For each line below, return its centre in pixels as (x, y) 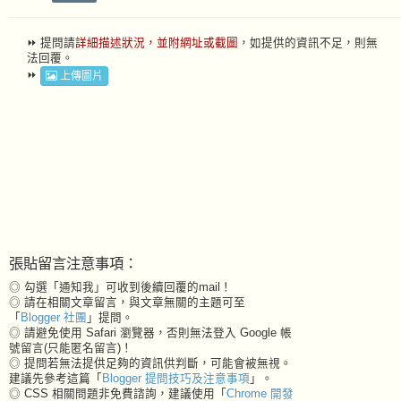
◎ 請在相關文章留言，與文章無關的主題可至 (127, 302)
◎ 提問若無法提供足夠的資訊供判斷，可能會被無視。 (150, 363)
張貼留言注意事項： (73, 263)
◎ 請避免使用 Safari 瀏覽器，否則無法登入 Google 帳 (150, 333)
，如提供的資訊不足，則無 (308, 43)
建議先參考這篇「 (55, 378)
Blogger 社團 (54, 317)
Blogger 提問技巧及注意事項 (176, 378)
